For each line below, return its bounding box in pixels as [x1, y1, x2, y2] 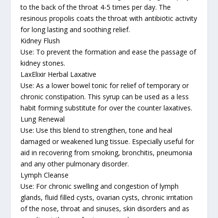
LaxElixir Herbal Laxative [20, 69, 97, 79]
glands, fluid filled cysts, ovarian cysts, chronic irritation [20, 192, 193, 202]
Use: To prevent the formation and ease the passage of [20, 47, 197, 56]
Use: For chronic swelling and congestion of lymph [20, 181, 179, 191]
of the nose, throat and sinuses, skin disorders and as [20, 203, 190, 213]
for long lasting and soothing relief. [20, 24, 130, 34]
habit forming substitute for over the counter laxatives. [20, 103, 193, 112]
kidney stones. [20, 58, 66, 68]
